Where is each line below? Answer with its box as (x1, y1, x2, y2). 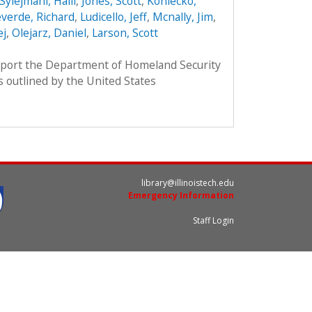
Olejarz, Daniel (11, 24, 86, 40)
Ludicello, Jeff (79, 8, 147, 24)
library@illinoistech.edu (141, 177, 234, 189)
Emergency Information (128, 189, 234, 202)
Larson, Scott (91, 24, 158, 40)
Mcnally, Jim (152, 8, 213, 24)
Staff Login (193, 214, 234, 227)
